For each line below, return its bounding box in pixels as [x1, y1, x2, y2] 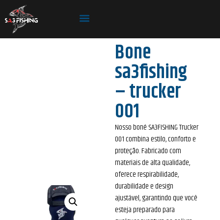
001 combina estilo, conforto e [115, 133, 196, 145]
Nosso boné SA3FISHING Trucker [115, 121, 198, 134]
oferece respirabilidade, [115, 168, 179, 181]
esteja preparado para [115, 203, 175, 216]
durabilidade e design [115, 180, 173, 192]
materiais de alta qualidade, [115, 156, 190, 169]
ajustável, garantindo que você [115, 192, 197, 204]
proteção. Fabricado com [115, 144, 181, 157]
